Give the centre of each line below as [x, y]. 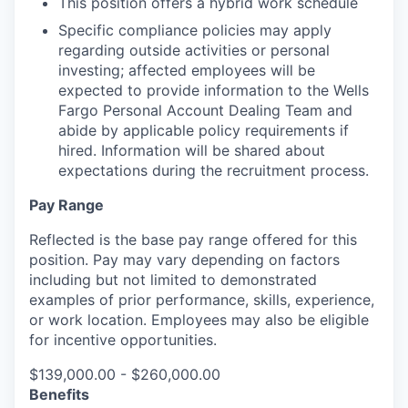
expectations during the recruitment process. [214, 170]
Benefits [59, 394]
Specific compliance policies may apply [195, 30]
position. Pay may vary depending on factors [184, 259]
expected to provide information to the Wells [214, 90]
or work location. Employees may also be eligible [199, 319]
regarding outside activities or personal [194, 50]
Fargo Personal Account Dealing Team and [205, 110]
